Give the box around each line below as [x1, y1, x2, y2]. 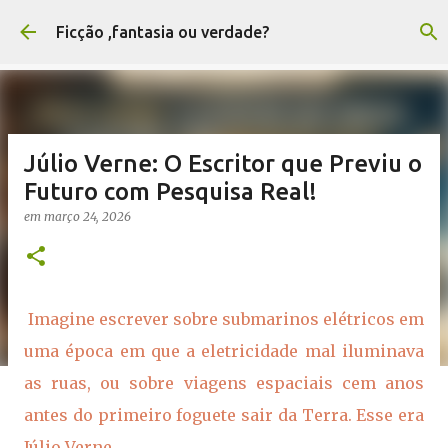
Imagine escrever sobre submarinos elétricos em [24, 309, 424, 329]
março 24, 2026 [44, 209, 131, 224]
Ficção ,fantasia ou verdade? [56, 23, 269, 41]
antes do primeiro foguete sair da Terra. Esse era [24, 405, 424, 425]
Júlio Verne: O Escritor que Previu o [24, 150, 422, 177]
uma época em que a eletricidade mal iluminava [24, 341, 424, 361]
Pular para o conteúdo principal [114, 16, 343, 34]
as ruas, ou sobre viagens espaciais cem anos [24, 373, 424, 393]
